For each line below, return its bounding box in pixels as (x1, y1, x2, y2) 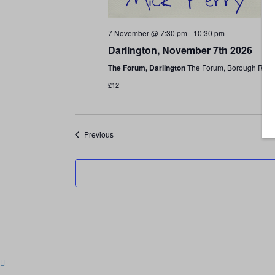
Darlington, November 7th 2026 (107, 43, 252, 58)
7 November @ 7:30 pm (107, 28, 187, 39)
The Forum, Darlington (107, 62, 187, 74)
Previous (83, 129, 114, 140)
